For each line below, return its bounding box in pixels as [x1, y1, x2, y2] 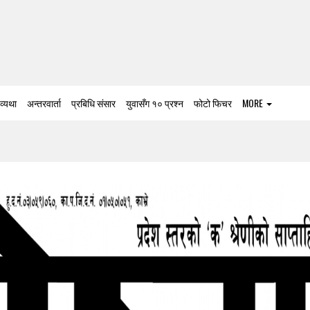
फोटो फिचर [194, 95, 232, 110]
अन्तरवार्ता [27, 95, 61, 110]
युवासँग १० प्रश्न [126, 95, 183, 110]
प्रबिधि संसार [71, 95, 116, 110]
